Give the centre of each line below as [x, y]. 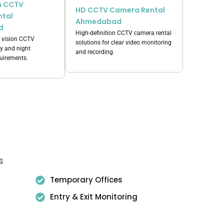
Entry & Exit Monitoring [93, 197]
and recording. [95, 52]
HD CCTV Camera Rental [120, 10]
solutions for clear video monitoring [123, 42]
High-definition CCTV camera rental [123, 33]
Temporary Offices [86, 180]
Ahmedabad [98, 21]
